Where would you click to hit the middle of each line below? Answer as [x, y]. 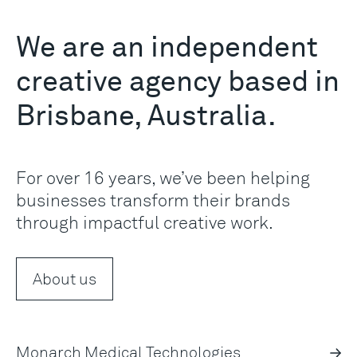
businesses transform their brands [153, 200]
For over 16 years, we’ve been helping [163, 177]
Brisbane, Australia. [146, 117]
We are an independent [167, 49]
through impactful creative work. [145, 222]
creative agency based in [178, 83]
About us [65, 279]
